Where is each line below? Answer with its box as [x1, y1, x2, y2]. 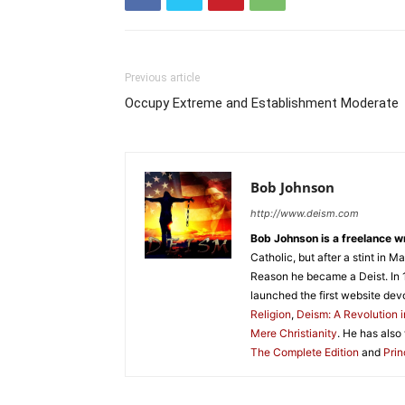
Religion [250, 306, 291, 321]
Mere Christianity [250, 325, 337, 340]
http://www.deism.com [250, 206, 359, 220]
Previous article [125, 71, 200, 84]
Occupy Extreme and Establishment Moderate [125, 94, 399, 111]
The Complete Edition [250, 344, 359, 359]
